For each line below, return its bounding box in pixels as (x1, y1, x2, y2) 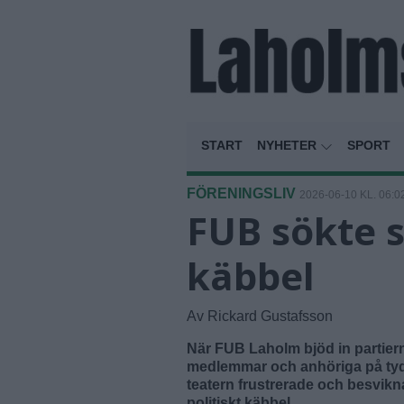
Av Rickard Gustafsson (187, 308, 333, 325)
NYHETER (257, 138, 320, 153)
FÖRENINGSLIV (187, 186, 296, 202)
